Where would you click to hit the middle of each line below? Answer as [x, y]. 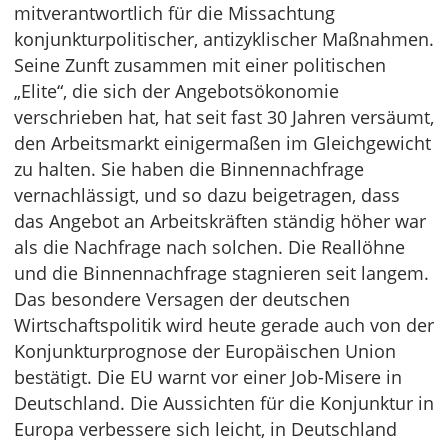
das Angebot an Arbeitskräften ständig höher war [220, 221]
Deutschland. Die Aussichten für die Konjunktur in [224, 403]
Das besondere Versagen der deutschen [182, 299]
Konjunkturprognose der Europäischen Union [205, 351]
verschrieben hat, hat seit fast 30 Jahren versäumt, [224, 117]
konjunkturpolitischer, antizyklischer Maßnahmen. [224, 39]
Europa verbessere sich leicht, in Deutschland [205, 429]
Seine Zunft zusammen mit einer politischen [200, 65]
